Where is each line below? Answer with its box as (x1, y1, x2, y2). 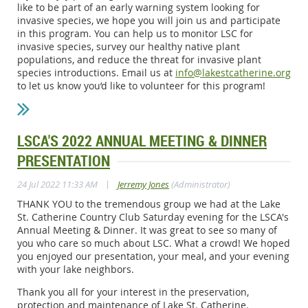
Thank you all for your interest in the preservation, (17, 285, 249, 298)
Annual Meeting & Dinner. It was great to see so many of (17, 223, 277, 236)
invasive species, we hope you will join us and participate (17, 13, 280, 27)
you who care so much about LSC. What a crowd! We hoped (17, 236, 290, 250)
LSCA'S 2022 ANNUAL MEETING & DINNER (17, 130, 267, 151)
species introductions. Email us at (17, 65, 175, 79)
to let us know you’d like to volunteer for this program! (17, 78, 265, 92)
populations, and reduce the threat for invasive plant (17, 52, 261, 66)
